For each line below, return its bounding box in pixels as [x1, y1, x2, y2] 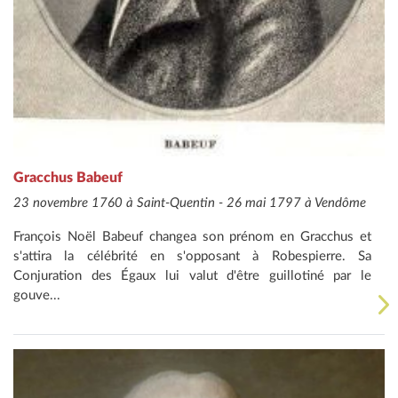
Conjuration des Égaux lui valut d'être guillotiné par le [13, 268, 371, 283]
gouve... [13, 288, 60, 302]
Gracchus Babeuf [13, 170, 123, 185]
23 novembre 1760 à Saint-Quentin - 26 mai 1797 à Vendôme [13, 195, 366, 210]
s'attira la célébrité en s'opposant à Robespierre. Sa [13, 249, 371, 263]
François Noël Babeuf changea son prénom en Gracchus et [13, 229, 371, 243]
